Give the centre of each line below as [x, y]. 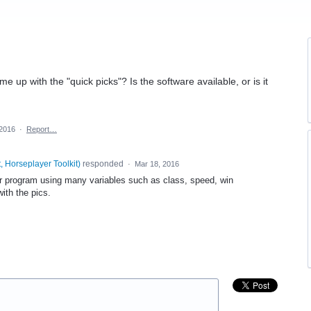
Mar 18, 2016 [157, 164]
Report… [42, 129]
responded [103, 164]
